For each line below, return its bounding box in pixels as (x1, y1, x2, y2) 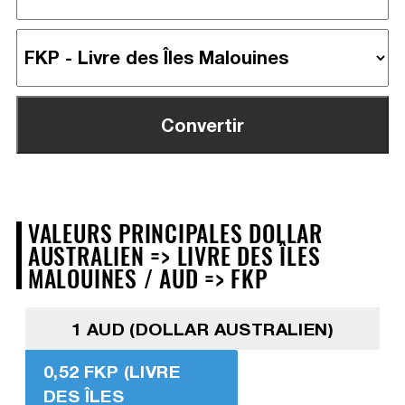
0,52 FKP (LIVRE (42, 360, 180, 381)
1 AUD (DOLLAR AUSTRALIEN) (71, 317, 334, 339)
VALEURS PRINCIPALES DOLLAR (27, 214, 323, 250)
